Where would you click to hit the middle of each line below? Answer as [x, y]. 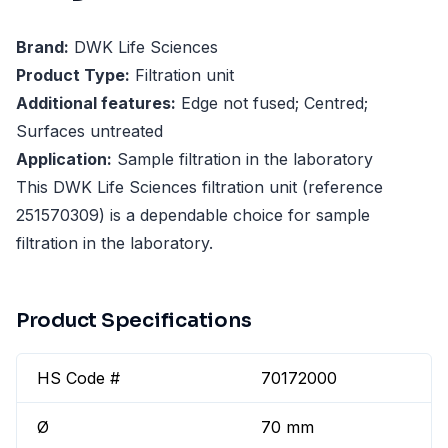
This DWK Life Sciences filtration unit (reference [199, 187]
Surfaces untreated [89, 131]
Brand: [42, 47]
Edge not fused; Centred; [272, 103]
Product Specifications [134, 321]
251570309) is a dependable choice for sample [193, 215]
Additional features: [96, 103]
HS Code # [78, 378]
